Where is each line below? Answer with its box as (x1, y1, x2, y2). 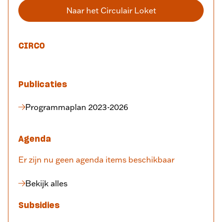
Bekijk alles (25, 178, 67, 188)
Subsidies (18, 201, 59, 210)
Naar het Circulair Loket (66, 5, 156, 15)
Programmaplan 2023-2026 (25, 102, 128, 112)
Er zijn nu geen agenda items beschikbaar (18, 154, 174, 165)
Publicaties (18, 80, 67, 89)
